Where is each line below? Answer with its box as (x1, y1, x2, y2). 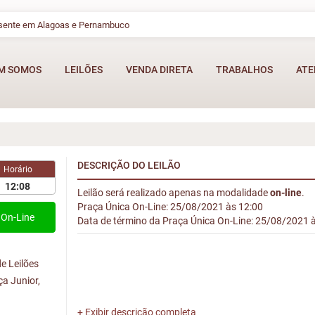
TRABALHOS (215, 64, 273, 76)
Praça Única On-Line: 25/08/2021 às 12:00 (77, 201, 263, 212)
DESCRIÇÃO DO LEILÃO (77, 160, 181, 171)
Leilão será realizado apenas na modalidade (77, 187, 270, 198)
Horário (3, 165, 32, 174)
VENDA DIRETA (125, 64, 193, 76)
